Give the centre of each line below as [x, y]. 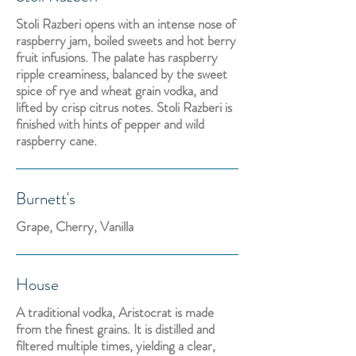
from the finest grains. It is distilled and [115, 329]
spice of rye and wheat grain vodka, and [117, 91]
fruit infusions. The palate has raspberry [117, 57]
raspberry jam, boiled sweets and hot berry [126, 41]
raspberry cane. [56, 141]
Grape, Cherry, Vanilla [75, 226]
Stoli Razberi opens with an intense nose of [126, 24]
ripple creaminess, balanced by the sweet [122, 74]
